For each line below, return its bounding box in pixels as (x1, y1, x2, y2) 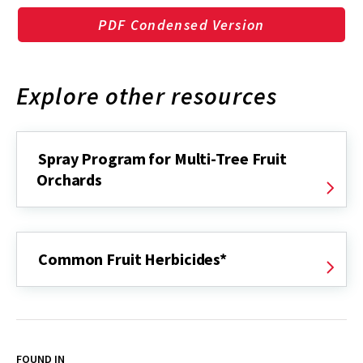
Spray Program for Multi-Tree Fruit (38, 147, 287, 169)
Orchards (36, 169, 103, 190)
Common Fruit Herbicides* (38, 248, 228, 269)
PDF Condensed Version (98, 15, 265, 34)
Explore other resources (16, 79, 278, 111)
